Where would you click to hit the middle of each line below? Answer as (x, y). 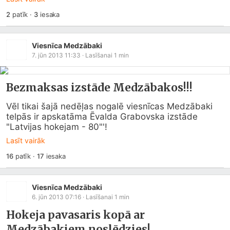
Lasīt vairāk (26, 140)
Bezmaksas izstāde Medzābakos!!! (99, 88)
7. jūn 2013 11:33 (56, 55)
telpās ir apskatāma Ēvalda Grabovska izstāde (102, 117)
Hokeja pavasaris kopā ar (75, 215)
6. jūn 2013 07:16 (56, 197)
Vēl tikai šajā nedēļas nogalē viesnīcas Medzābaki (109, 106)
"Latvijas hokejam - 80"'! (57, 127)
